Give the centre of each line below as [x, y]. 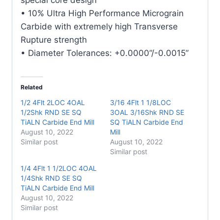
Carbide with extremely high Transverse [99, 26]
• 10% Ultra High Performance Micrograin [102, 13]
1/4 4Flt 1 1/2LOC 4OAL [59, 168]
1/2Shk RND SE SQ [51, 112]
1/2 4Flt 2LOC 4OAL [53, 102]
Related [32, 87]
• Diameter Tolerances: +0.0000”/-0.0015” [105, 53]
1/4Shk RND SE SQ [51, 178]
